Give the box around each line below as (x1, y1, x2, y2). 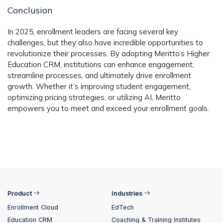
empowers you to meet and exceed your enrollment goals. (7, 103, 209, 113)
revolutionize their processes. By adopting (7, 48, 154, 58)
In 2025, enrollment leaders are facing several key (7, 26, 178, 36)
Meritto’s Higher (154, 48, 210, 58)
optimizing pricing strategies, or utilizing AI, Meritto (7, 92, 181, 102)
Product (7, 190, 33, 198)
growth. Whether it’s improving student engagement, (7, 81, 191, 91)
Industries (111, 190, 144, 198)
